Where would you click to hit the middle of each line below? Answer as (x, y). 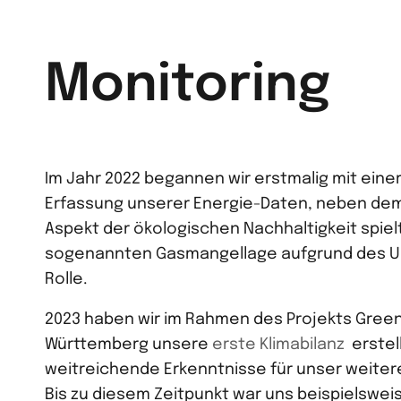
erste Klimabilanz (279, 345)
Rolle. (67, 279)
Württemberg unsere (129, 345)
